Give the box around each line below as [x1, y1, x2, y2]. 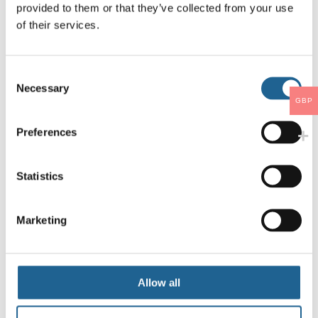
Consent [5, 67, 45, 79]
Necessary [16, 82, 69, 94]
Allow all [138, 276, 180, 288]
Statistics [16, 170, 63, 182]
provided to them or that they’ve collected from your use [16, 1, 293, 13]
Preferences [16, 126, 77, 138]
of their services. [16, 18, 99, 31]
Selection [5, 84, 48, 97]
